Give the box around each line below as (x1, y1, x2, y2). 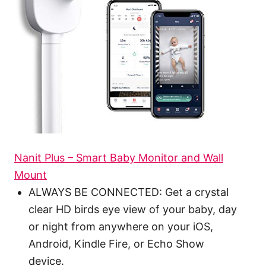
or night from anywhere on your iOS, (28, 220, 213, 233)
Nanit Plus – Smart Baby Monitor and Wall (14, 151, 223, 164)
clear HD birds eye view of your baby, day (28, 203, 237, 216)
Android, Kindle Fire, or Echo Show (28, 237, 204, 251)
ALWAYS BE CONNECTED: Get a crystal (28, 186, 229, 199)
